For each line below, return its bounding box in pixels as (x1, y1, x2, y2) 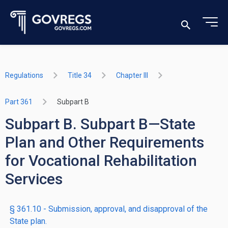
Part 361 (5, 98, 33, 106)
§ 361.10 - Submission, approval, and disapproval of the (10, 204, 208, 214)
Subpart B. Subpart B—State (5, 115, 195, 133)
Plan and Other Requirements (5, 133, 204, 151)
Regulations (5, 71, 43, 79)
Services (5, 170, 63, 188)
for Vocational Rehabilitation (5, 152, 197, 169)
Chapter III (116, 71, 148, 79)
